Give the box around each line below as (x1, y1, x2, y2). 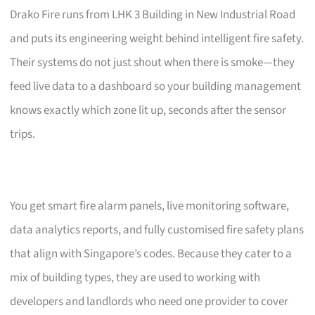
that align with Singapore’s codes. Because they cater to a (10, 245, 292, 262)
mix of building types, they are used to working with (10, 269, 261, 286)
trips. (10, 125, 36, 143)
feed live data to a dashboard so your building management (10, 77, 302, 95)
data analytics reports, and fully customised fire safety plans (10, 221, 304, 238)
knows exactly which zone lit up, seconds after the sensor (10, 101, 287, 119)
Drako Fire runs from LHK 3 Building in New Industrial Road (10, 6, 296, 23)
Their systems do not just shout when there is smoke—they (10, 53, 295, 71)
